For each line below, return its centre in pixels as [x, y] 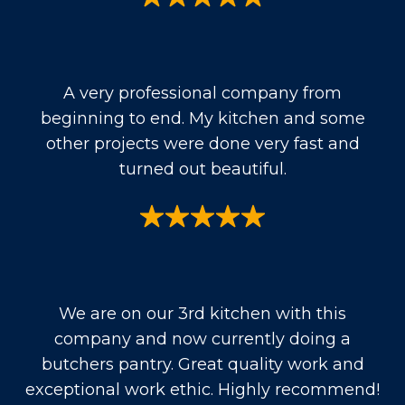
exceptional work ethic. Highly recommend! [202, 389]
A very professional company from [202, 93]
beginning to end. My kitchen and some [202, 118]
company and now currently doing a [202, 339]
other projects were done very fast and [202, 143]
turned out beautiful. [202, 169]
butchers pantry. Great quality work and [202, 364]
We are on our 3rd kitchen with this [202, 313]
